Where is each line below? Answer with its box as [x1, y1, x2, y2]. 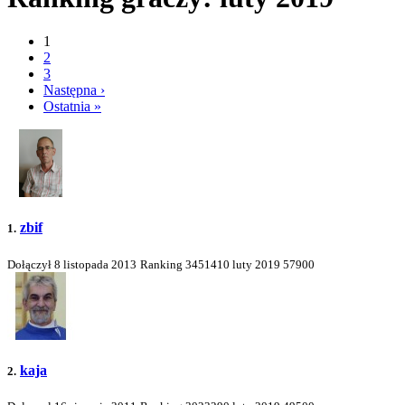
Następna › [43, 82, 105, 99]
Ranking [140, 257, 185, 271]
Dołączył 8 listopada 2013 [7, 257, 137, 271]
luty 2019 [232, 257, 280, 271]
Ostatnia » [43, 99, 101, 115]
